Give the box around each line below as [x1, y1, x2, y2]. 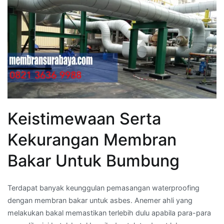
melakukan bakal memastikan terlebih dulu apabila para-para [7, 208, 211, 217]
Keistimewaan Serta [7, 109, 161, 129]
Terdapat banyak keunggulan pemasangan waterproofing [7, 183, 199, 192]
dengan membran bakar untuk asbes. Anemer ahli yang [7, 196, 192, 205]
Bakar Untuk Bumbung [7, 151, 179, 171]
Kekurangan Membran [7, 130, 176, 150]
